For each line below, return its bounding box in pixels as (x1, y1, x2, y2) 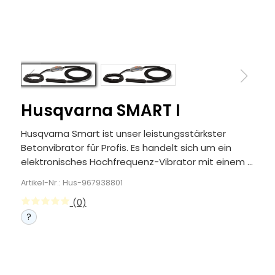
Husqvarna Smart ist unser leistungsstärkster (20, 127, 226, 140)
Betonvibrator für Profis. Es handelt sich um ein (20, 141, 231, 154)
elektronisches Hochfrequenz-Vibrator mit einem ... (20, 155, 253, 168)
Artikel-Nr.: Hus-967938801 (20, 177, 123, 188)
